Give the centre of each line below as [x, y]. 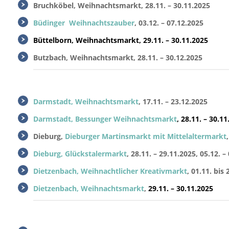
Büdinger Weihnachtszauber [84, 23]
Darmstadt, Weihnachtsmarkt [86, 101]
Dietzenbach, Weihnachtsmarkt [89, 188]
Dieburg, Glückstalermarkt [80, 154]
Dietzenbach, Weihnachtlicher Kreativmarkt [110, 171]
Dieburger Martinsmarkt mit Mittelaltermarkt [146, 136]
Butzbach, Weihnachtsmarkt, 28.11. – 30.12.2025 [118, 58]
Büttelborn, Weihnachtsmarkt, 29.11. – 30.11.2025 [121, 40]
